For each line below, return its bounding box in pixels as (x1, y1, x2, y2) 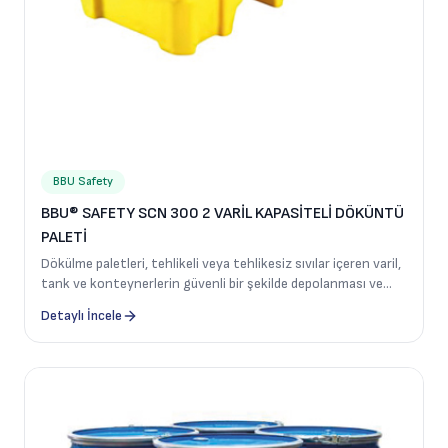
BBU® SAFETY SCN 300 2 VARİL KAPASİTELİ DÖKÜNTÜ (41, 204, 404, 223)
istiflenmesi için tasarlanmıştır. (41, 295, 228, 312)
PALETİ (41, 228, 87, 247)
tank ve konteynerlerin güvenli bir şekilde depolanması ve (41, 275, 383, 292)
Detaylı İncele (41, 307, 122, 324)
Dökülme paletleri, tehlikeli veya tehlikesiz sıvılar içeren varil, (41, 255, 401, 272)
